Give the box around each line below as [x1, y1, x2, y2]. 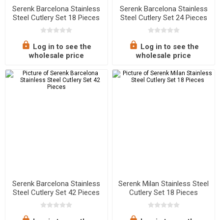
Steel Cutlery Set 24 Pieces [120, 13, 207, 22]
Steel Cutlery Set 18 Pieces [13, 13, 100, 22]
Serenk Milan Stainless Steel [118, 179, 209, 189]
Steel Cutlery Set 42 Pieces [13, 188, 100, 197]
